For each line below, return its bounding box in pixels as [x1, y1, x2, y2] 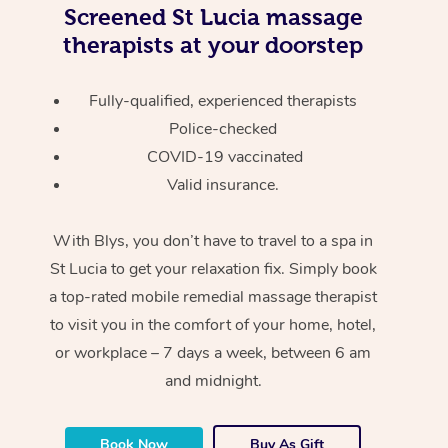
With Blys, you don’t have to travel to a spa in [53, 229, 374, 252]
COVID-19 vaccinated [146, 145, 303, 168]
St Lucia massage [165, 3, 363, 30]
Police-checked [168, 117, 281, 140]
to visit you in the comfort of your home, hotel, [50, 313, 377, 336]
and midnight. [164, 369, 262, 392]
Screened [63, 3, 166, 30]
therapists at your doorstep [63, 31, 364, 58]
